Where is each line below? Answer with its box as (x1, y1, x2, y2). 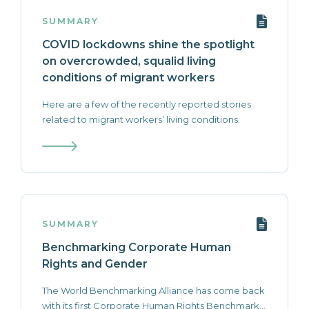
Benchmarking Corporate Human (42, 241, 231, 254)
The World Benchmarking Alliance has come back (42, 285, 265, 296)
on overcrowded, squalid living (42, 54, 216, 68)
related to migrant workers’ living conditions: (42, 114, 240, 125)
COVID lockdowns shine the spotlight (42, 38, 255, 51)
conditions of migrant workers (42, 71, 215, 84)
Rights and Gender (42, 257, 148, 270)
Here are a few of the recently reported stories (42, 99, 251, 110)
